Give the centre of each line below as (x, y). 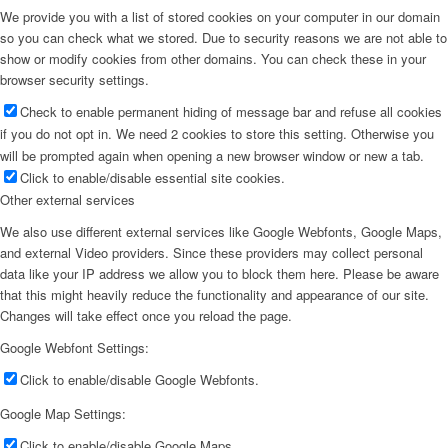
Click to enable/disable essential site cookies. (152, 178)
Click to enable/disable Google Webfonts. (139, 380)
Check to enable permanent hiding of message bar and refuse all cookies (231, 112)
